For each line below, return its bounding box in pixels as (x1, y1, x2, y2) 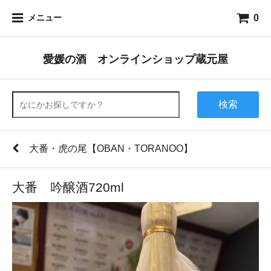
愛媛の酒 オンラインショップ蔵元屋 (43, 53, 228, 65)
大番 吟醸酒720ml (12, 180, 124, 194)
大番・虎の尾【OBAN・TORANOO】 (29, 143, 193, 154)
